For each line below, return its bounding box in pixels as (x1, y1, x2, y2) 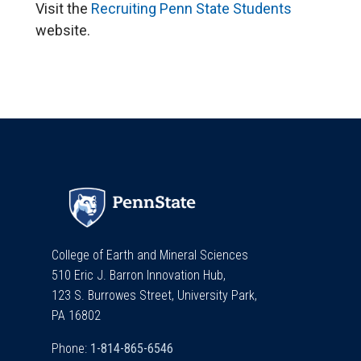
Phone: (52, 340, 90, 356)
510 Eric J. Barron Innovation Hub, (52, 267, 229, 283)
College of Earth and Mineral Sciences (52, 247, 248, 263)
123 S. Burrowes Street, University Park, (52, 287, 260, 303)
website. (35, 22, 90, 39)
